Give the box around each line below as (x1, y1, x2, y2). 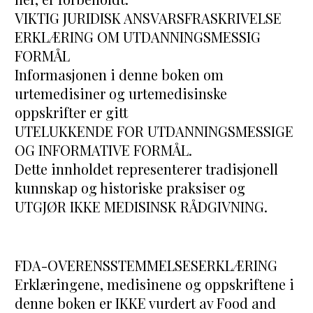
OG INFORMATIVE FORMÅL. (15, 140, 193, 160)
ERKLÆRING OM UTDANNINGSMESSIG (15, 27, 261, 47)
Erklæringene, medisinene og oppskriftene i (15, 275, 295, 294)
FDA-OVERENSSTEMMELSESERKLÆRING (15, 256, 278, 275)
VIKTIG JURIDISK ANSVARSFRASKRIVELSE (15, 8, 282, 28)
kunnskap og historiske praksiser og (15, 178, 246, 198)
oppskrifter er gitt (15, 103, 129, 122)
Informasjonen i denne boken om (15, 65, 224, 85)
